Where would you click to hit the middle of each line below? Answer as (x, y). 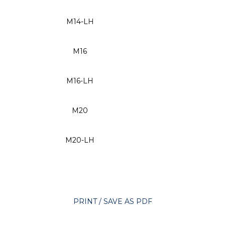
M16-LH (80, 81)
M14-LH (80, 22)
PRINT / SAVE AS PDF (113, 202)
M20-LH (80, 140)
